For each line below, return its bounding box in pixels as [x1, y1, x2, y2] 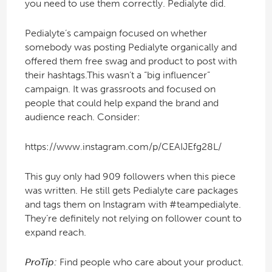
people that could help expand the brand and [24, 97, 219, 109]
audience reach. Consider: [24, 111, 140, 123]
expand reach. [24, 226, 86, 239]
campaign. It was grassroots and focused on [24, 83, 216, 95]
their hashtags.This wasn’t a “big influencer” [24, 69, 210, 81]
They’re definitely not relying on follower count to [24, 212, 242, 225]
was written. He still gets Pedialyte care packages [24, 185, 238, 197]
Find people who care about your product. [56, 256, 243, 268]
